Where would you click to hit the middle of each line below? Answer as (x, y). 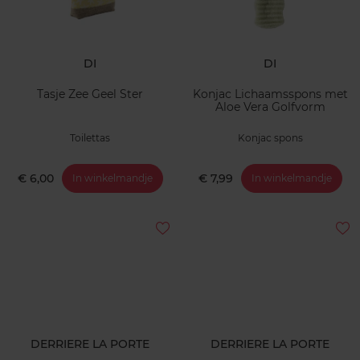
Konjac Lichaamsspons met (270, 94)
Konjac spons (270, 137)
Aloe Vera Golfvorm (270, 107)
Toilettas (90, 137)
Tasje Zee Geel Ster (90, 94)
